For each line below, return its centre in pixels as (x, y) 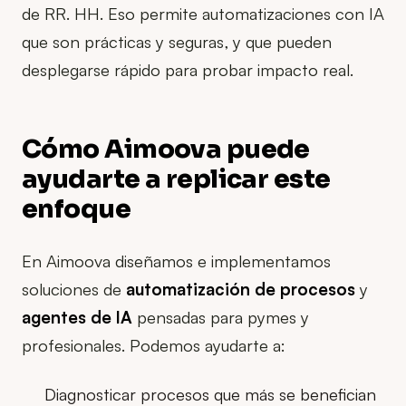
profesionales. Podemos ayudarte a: (154, 344)
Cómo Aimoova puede (166, 149)
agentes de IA (77, 316)
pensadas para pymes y (221, 316)
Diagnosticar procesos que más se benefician (211, 393)
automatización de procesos (241, 288)
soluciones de (74, 288)
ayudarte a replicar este (176, 179)
